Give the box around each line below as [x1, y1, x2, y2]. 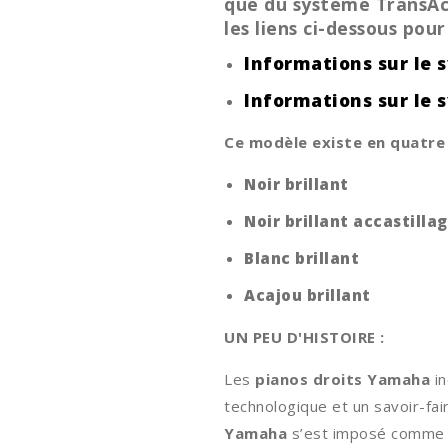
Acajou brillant [244, 284, 371, 305]
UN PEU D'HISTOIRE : [224, 326, 385, 347]
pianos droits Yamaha [255, 368, 430, 389]
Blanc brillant [244, 247, 364, 268]
